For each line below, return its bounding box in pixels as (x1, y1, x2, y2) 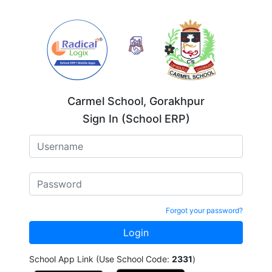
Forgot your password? (166, 206, 243, 215)
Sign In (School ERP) (82, 112, 190, 125)
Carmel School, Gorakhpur (67, 95, 205, 107)
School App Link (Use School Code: (29, 254, 172, 264)
